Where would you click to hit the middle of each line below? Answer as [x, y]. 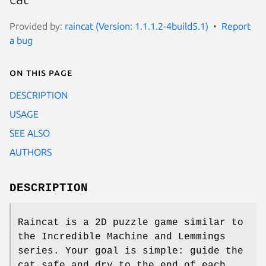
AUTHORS [31, 152]
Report [236, 26]
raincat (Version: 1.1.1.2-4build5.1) [137, 26]
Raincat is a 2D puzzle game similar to [131, 222]
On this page [41, 72]
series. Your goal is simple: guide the [131, 251]
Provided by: [37, 26]
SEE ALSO [30, 133]
